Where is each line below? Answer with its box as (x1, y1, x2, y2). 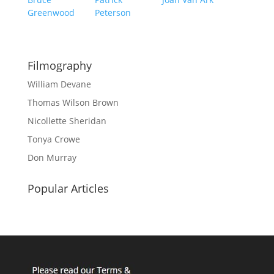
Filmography (27, 58, 92, 73)
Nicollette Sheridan (27, 115, 106, 127)
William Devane (27, 78, 91, 90)
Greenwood (27, 7, 75, 18)
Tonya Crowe (27, 133, 80, 145)
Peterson (94, 7, 131, 18)
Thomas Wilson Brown (27, 97, 119, 108)
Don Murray (27, 152, 76, 163)
